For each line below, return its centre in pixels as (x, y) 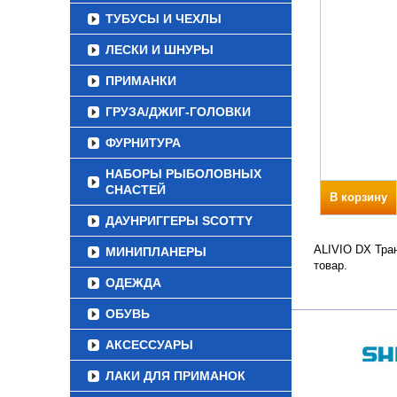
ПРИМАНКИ (141, 81)
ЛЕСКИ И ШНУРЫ (160, 50)
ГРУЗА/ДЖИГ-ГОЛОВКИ (178, 112)
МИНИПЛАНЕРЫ (156, 252)
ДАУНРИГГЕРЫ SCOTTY (179, 221)
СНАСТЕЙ (136, 190)
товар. (331, 265)
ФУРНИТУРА (143, 143)
